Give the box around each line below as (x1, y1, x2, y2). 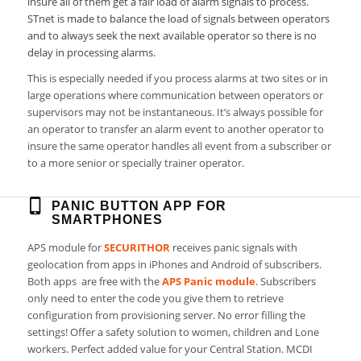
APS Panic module (161, 274, 255, 289)
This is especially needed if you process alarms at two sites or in (27, 71, 328, 86)
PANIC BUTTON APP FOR (51, 198, 226, 214)
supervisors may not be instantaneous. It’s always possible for (27, 105, 323, 120)
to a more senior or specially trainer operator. (27, 156, 244, 171)
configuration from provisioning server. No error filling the (27, 308, 305, 323)
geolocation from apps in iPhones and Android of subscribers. (27, 257, 322, 272)
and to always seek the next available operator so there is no (27, 28, 317, 44)
